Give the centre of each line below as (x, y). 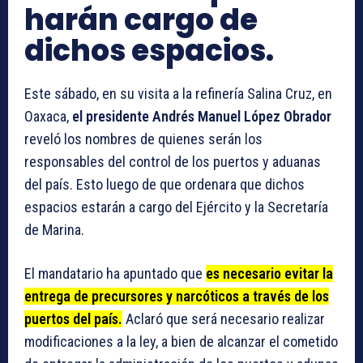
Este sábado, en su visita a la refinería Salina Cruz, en (178, 94)
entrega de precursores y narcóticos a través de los (177, 297)
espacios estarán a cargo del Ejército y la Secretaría (176, 207)
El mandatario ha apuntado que (115, 274)
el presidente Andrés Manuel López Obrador (202, 117)
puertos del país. (73, 319)
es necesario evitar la (269, 274)
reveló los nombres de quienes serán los (143, 139)
